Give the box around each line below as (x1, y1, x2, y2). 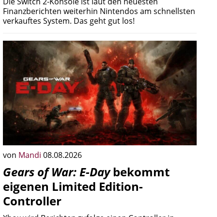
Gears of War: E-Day (3, 164, 110, 180)
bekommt (110, 164, 170, 180)
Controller (3, 193, 62, 209)
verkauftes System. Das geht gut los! (3, 15, 135, 26)
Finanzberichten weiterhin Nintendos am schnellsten (3, 6, 195, 16)
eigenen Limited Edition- (3, 178, 143, 194)
